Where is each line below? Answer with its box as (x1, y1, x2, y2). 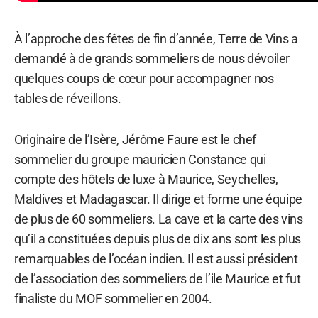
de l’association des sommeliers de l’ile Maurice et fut (14, 270, 301, 286)
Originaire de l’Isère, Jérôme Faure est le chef (14, 131, 257, 147)
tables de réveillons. (14, 90, 121, 106)
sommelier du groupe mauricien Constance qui (14, 151, 266, 167)
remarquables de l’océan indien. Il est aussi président (14, 251, 298, 266)
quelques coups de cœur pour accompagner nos (14, 70, 274, 86)
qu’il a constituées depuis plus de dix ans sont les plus (14, 231, 301, 246)
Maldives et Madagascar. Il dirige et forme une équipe (14, 191, 302, 207)
